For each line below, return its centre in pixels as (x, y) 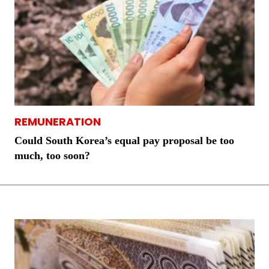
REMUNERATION (58, 122)
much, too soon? (52, 156)
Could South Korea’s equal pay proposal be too (124, 141)
